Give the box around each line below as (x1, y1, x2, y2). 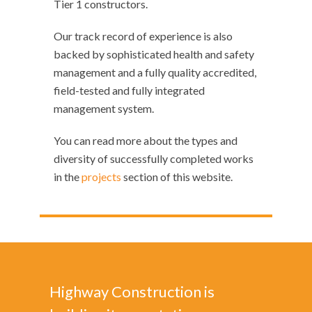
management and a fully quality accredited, (54, 65, 257, 79)
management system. (54, 102, 155, 115)
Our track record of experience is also (54, 29, 233, 42)
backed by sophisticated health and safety (54, 47, 255, 61)
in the (54, 170, 82, 183)
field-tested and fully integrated (54, 84, 205, 97)
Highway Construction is (49, 282, 215, 301)
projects (81, 170, 122, 183)
